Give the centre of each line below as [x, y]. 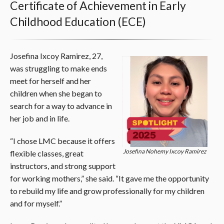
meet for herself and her [50, 80]
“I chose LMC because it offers [62, 140]
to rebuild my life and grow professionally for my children [107, 190]
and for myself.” [36, 203]
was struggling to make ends [58, 68]
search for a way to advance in [61, 105]
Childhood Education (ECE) [78, 21]
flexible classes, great [47, 153]
